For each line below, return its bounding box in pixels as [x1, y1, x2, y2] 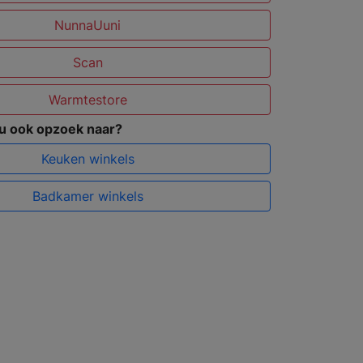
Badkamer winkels [32, 188, 143, 205]
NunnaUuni [54, 17, 122, 34]
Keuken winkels [41, 151, 135, 168]
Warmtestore [48, 92, 127, 109]
